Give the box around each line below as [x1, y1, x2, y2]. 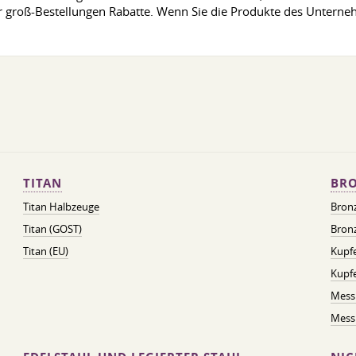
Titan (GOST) [22, 222, 82, 236]
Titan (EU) [22, 244, 68, 258]
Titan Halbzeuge [22, 199, 99, 214]
